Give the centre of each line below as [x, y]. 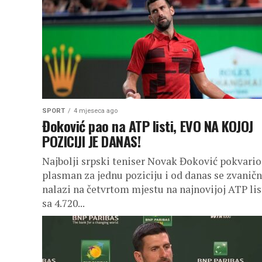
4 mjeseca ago [96, 111]
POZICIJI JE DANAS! [92, 141]
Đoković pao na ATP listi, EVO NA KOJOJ [148, 126]
